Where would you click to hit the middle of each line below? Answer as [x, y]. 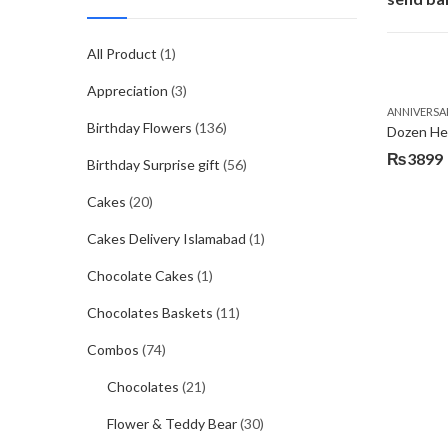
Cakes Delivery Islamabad [166, 238]
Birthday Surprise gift [153, 164]
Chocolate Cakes [140, 275]
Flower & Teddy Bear [172, 423]
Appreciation [127, 90]
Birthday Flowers [139, 127]
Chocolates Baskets [150, 312]
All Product [122, 53]
